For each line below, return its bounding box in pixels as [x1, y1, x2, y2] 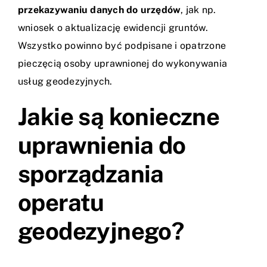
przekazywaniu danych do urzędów [18, 4, 181, 16]
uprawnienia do [18, 131, 186, 160]
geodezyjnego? [18, 217, 184, 246]
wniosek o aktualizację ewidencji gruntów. [18, 22, 208, 34]
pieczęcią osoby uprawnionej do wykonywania [18, 58, 228, 70]
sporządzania [18, 160, 164, 188]
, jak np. [181, 4, 216, 16]
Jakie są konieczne [18, 103, 220, 131]
